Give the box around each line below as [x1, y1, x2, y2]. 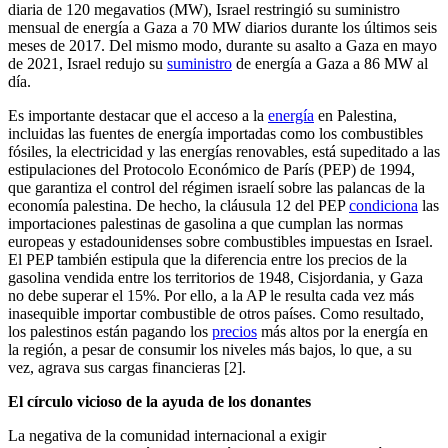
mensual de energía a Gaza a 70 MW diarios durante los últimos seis [8, 18, 437, 36]
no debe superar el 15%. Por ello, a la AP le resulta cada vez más [8, 286, 414, 304]
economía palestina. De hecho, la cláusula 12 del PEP [8, 196, 349, 214]
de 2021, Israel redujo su [8, 54, 167, 72]
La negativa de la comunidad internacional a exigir [8, 426, 326, 444]
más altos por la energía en [257, 322, 428, 340]
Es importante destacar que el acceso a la [8, 106, 268, 124]
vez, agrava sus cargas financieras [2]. [8, 358, 250, 376]
